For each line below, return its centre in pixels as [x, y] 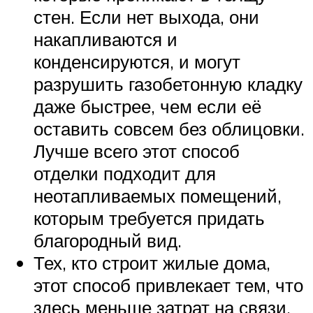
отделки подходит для [125, 173]
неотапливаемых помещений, [158, 195]
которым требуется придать [149, 218]
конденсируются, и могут [137, 61]
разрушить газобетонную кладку [168, 83]
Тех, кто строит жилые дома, [152, 262]
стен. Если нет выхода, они [146, 16]
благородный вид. [108, 240]
